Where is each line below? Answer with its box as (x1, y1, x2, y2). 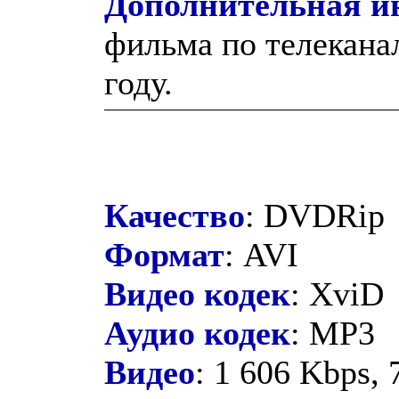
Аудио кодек (104, 313, 290, 352)
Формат (104, 235, 224, 273)
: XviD (290, 274, 384, 313)
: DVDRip (245, 196, 385, 234)
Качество (104, 196, 245, 234)
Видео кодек (104, 274, 290, 313)
